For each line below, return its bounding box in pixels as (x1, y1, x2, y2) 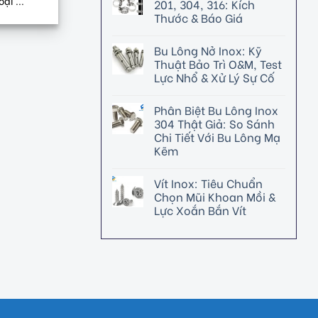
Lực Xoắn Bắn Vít (154, 201, 246, 218)
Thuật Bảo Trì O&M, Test (154, 55, 282, 72)
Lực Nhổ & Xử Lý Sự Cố (154, 68, 275, 85)
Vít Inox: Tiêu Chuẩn (154, 174, 263, 191)
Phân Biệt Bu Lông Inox (154, 101, 278, 118)
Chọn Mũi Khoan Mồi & (154, 187, 275, 204)
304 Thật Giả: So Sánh (154, 114, 275, 131)
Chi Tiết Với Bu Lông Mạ (154, 128, 280, 145)
